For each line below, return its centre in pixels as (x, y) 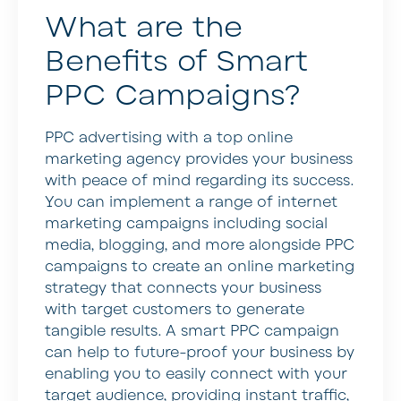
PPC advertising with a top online (169, 137)
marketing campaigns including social (186, 223)
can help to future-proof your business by (200, 352)
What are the (144, 27)
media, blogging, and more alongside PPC (200, 245)
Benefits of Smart (176, 61)
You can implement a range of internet (191, 202)
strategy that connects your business (183, 288)
